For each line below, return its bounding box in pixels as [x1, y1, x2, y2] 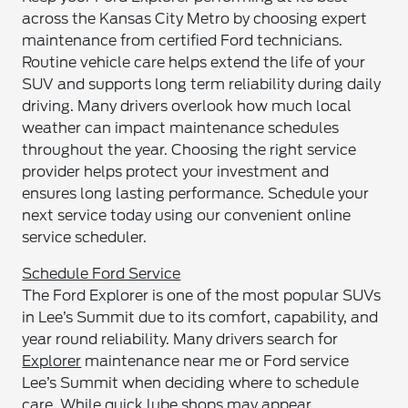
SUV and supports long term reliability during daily [22, 76, 382, 93]
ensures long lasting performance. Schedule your [22, 185, 370, 202]
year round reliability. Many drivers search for [22, 331, 339, 348]
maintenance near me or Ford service [81, 352, 350, 370]
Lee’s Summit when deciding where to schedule [22, 374, 360, 392]
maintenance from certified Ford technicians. [22, 32, 343, 49]
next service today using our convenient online [22, 207, 352, 224]
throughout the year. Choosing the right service [22, 141, 357, 158]
